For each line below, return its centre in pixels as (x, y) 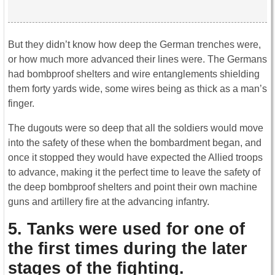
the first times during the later (128, 249)
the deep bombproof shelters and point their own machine (133, 187)
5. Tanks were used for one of (126, 229)
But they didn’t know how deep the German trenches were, (134, 45)
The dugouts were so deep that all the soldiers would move (136, 128)
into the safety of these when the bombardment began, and (135, 143)
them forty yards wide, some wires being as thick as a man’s (137, 89)
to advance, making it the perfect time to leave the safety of (134, 172)
